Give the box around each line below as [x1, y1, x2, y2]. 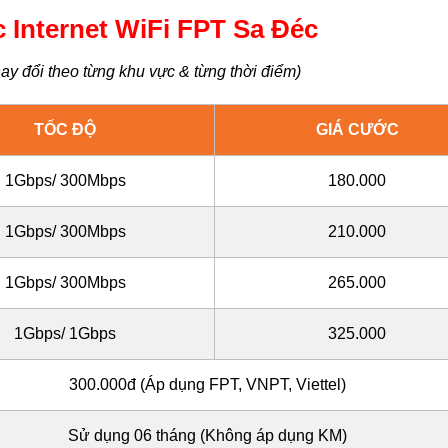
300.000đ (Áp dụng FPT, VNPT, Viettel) [69, 376, 346, 394]
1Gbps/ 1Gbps [14, 325, 116, 343]
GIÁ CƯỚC [315, 121, 399, 139]
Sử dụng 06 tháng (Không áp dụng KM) [68, 427, 347, 445]
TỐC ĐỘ [34, 121, 96, 139]
